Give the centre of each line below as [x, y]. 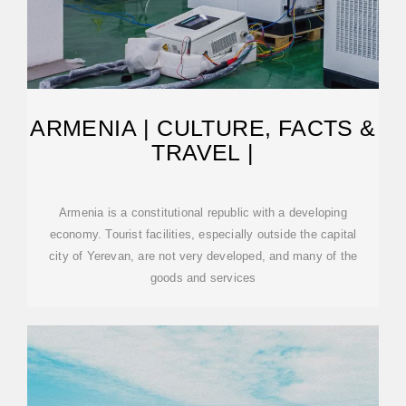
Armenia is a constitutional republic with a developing [203, 213]
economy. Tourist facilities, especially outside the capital [203, 234]
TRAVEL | [203, 152]
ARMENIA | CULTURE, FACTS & [203, 128]
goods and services [203, 278]
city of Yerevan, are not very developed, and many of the [203, 256]
